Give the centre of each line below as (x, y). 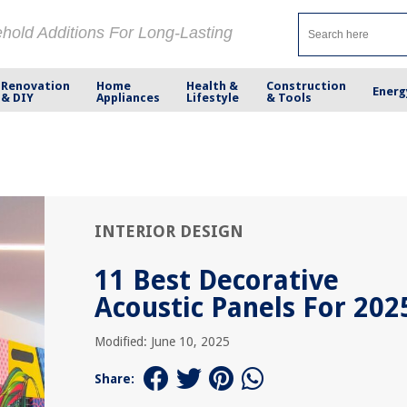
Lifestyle (213, 97)
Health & (213, 85)
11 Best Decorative (217, 280)
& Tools (288, 97)
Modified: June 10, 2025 (162, 342)
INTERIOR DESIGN (169, 231)
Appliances (129, 97)
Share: (114, 379)
